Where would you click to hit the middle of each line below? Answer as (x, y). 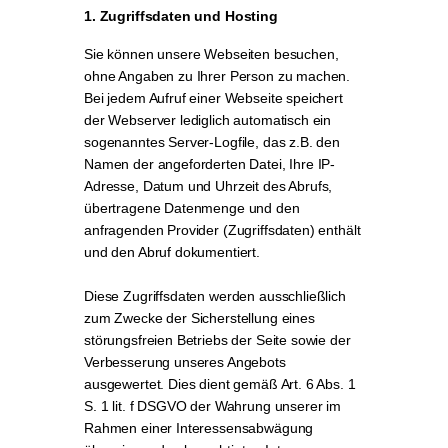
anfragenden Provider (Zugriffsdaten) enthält (222, 230)
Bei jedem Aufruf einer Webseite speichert (213, 98)
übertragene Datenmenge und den (192, 208)
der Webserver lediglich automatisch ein (208, 120)
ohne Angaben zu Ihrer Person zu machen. (217, 76)
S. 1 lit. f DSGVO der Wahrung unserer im (213, 406)
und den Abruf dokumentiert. (172, 252)
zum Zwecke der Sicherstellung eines (199, 318)
